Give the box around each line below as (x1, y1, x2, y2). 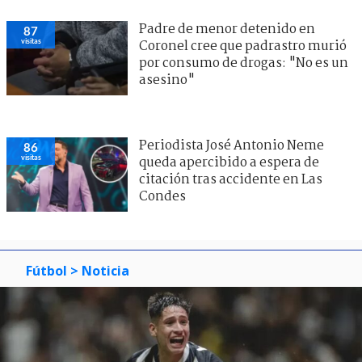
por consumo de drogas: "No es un (139, 53, 348, 74)
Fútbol (26, 261, 67, 280)
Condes (139, 186, 186, 207)
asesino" (139, 69, 195, 90)
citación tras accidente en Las (139, 169, 322, 190)
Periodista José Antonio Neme (139, 135, 324, 156)
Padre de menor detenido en (139, 19, 315, 40)
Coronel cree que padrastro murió (139, 36, 347, 57)
